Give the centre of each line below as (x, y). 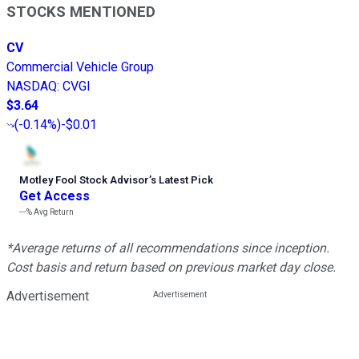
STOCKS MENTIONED (81, 12)
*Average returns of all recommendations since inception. (168, 248)
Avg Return (53, 212)
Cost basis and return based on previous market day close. (171, 267)
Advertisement (48, 296)
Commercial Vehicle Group (80, 67)
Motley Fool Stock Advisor (84, 179)
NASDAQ (32, 86)
